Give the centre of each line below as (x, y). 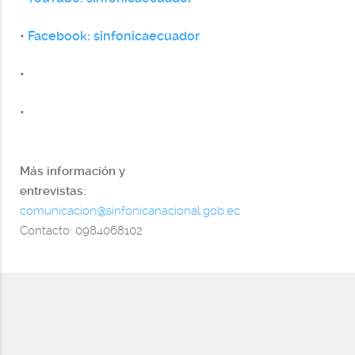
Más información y (73, 171)
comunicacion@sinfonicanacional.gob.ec (130, 210)
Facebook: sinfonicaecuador (114, 36)
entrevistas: (64, 191)
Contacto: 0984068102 (81, 230)
